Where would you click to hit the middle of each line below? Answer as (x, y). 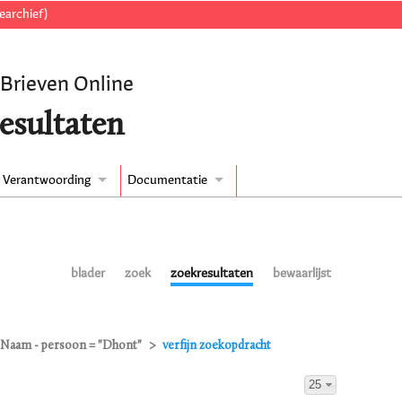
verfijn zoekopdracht (217, 346)
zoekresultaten (211, 274)
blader (88, 274)
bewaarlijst (301, 274)
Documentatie (167, 181)
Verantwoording (47, 181)
